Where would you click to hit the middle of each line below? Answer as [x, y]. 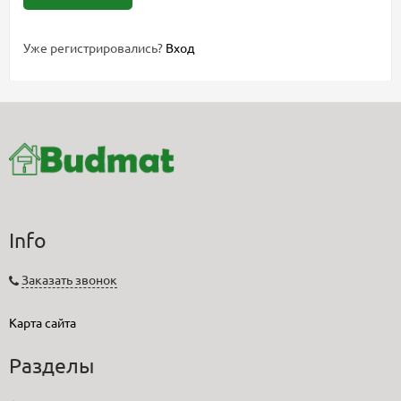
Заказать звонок [69, 280]
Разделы [51, 365]
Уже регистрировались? [94, 48]
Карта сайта [43, 323]
